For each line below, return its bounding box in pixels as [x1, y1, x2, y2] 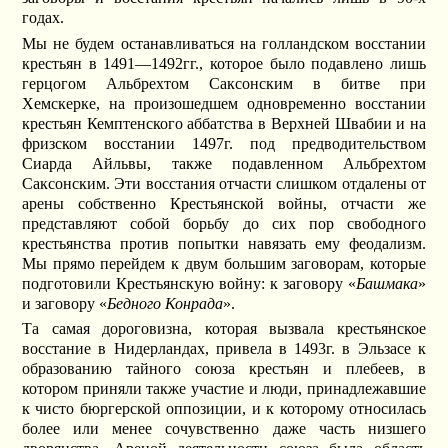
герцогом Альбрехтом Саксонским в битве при [22, 74, 426, 92]
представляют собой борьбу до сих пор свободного [22, 214, 426, 232]
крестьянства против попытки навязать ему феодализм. [22, 234, 426, 252]
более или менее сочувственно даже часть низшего [22, 420, 426, 438]
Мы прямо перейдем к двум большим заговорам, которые [22, 254, 426, 272]
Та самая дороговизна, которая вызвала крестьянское [22, 320, 426, 338]
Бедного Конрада [107, 294, 224, 312]
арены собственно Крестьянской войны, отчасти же [22, 194, 426, 212]
